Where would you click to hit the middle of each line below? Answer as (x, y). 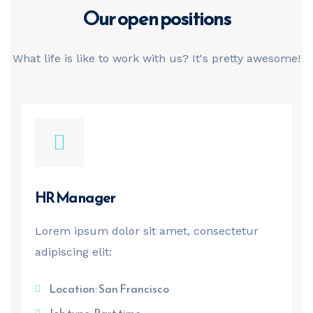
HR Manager (75, 197)
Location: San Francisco (109, 289)
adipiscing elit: (73, 252)
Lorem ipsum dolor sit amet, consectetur (147, 231)
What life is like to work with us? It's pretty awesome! (156, 58)
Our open (121, 18)
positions (196, 18)
